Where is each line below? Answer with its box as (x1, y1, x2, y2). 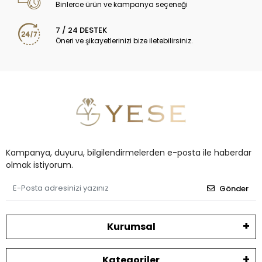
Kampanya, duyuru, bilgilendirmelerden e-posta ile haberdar (6, 146, 251, 158)
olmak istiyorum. (6, 158, 73, 171)
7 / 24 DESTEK (56, 25, 108, 36)
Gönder (219, 183, 249, 195)
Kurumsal (106, 219, 156, 233)
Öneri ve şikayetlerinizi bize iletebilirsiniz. (56, 36, 194, 46)
